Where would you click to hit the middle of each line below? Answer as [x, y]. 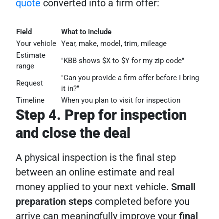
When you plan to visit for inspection [121, 100]
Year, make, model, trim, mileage [114, 44]
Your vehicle [36, 44]
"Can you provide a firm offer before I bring [130, 78]
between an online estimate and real [95, 172]
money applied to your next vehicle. [93, 187]
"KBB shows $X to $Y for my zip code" [123, 61]
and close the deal [73, 133]
